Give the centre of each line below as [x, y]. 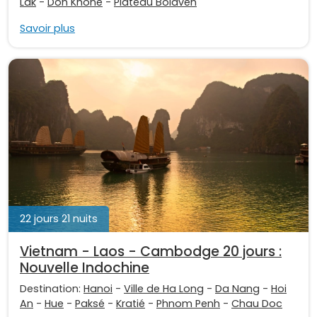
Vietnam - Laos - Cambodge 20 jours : [151, 252]
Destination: [52, 289]
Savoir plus [47, 28]
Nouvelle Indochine [85, 268]
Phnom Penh [188, 304]
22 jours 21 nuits [59, 219]
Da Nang [237, 289]
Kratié [131, 304]
